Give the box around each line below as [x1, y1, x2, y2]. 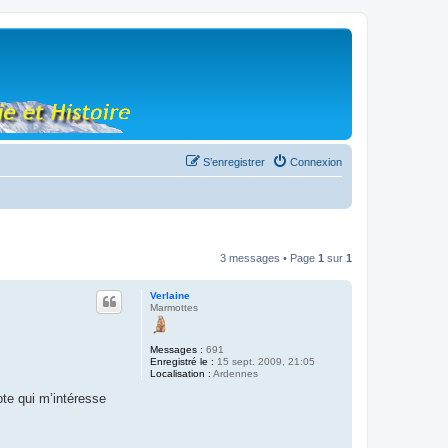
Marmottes [150, 302, 198, 313]
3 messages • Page [220, 252, 318, 264]
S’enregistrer [203, 156, 265, 168]
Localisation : [150, 368, 211, 379]
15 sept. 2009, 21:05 [214, 356, 315, 367]
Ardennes [211, 368, 258, 379]
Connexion [290, 156, 342, 168]
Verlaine [150, 290, 190, 301]
